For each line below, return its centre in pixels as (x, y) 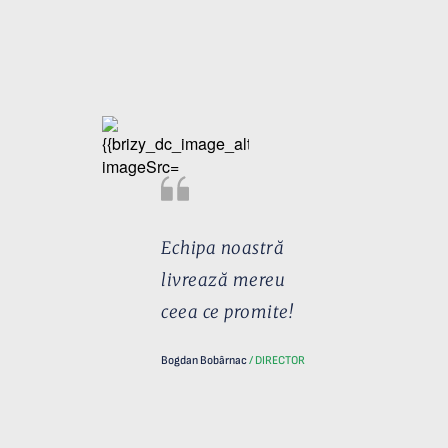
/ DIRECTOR (277, 360)
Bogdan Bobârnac (205, 360)
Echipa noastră (222, 247)
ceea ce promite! (227, 311)
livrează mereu (223, 279)
